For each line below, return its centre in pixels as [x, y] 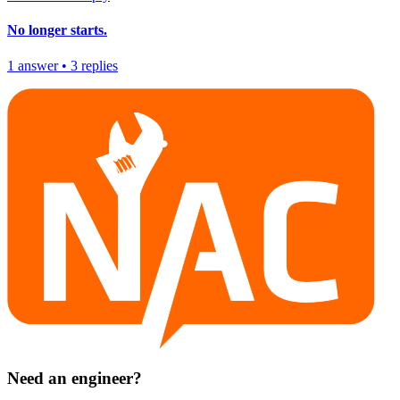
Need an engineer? [75, 379]
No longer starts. [57, 30]
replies [100, 65]
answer [38, 65]
